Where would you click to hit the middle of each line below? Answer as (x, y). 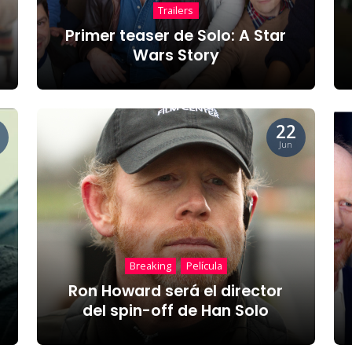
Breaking (151, 266)
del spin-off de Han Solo (176, 310)
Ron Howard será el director (176, 291)
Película (204, 266)
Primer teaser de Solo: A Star (176, 35)
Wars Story (176, 55)
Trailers (176, 11)
